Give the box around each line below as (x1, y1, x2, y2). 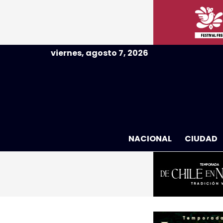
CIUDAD (184, 133, 218, 144)
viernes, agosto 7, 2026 (51, 47, 148, 59)
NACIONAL (128, 133, 172, 144)
